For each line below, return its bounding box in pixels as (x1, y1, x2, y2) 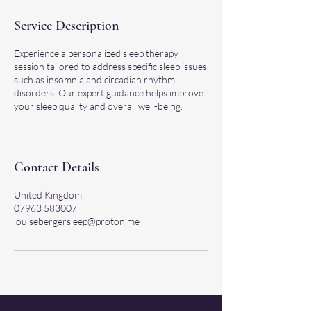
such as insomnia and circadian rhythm (14, 74, 175, 85)
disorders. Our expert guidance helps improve (14, 87, 203, 99)
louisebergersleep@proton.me (14, 215, 140, 227)
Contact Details (14, 159, 99, 176)
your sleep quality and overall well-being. (14, 100, 183, 112)
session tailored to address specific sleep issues (14, 60, 207, 72)
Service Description (14, 17, 119, 34)
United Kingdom (14, 189, 82, 201)
